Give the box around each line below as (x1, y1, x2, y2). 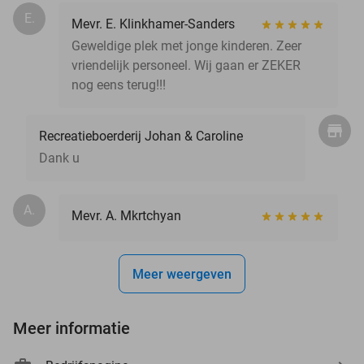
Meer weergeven (132, 266, 232, 282)
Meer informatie (13, 318, 130, 338)
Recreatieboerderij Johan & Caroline (39, 128, 243, 144)
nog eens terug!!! (71, 76, 166, 93)
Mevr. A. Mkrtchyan (71, 207, 181, 223)
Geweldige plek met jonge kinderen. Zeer (71, 37, 301, 54)
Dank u (39, 149, 80, 166)
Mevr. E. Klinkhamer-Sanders (71, 15, 235, 32)
